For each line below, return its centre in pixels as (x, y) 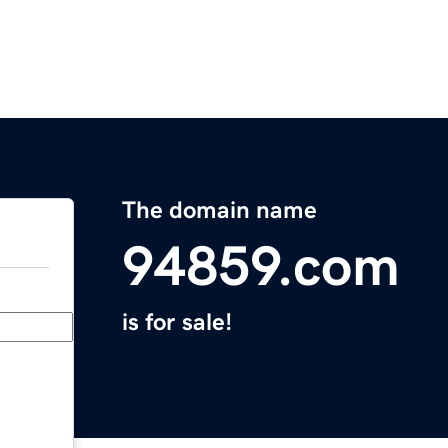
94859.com (261, 266)
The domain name (219, 210)
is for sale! (177, 322)
